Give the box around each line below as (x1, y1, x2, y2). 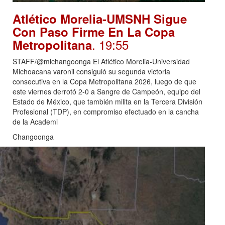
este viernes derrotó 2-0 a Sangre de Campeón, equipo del (13, 86, 200, 97)
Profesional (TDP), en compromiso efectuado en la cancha (13, 106, 199, 117)
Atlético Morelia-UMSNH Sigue (13, 10, 187, 28)
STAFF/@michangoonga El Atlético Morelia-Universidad (13, 56, 190, 67)
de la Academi (13, 117, 58, 127)
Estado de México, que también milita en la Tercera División (13, 96, 202, 107)
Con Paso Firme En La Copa (13, 23, 175, 41)
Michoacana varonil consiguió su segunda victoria (13, 66, 170, 77)
